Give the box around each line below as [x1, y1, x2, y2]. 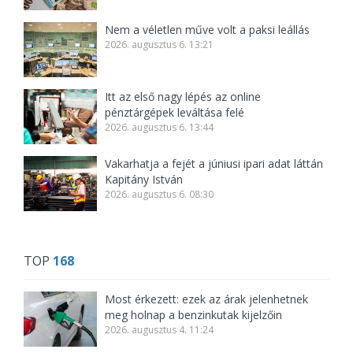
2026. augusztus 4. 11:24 [105, 322, 214, 336]
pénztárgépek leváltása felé [105, 104, 245, 120]
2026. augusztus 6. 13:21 [105, 37, 214, 51]
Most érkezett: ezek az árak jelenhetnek [105, 291, 309, 307]
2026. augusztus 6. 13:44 [105, 120, 214, 134]
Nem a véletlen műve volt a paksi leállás [105, 21, 310, 37]
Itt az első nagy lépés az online [105, 88, 262, 104]
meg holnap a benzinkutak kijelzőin [105, 307, 283, 322]
